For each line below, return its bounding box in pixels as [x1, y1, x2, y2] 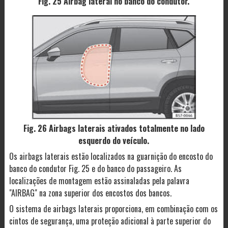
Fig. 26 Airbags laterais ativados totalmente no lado [23, 122, 205, 135]
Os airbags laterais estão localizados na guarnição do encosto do [9, 150, 213, 163]
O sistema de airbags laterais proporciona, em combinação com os [9, 203, 218, 215]
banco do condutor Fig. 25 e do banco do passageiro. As [9, 162, 182, 175]
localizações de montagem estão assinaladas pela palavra [9, 175, 189, 187]
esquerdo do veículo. [78, 134, 150, 147]
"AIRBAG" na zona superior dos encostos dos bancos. [9, 187, 172, 199]
